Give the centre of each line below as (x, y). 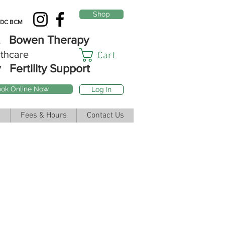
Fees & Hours (43, 116)
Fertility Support (48, 68)
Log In (101, 89)
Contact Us (105, 116)
